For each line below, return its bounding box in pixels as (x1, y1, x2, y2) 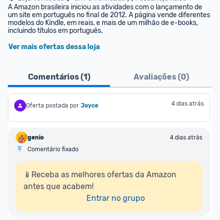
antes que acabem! (24, 182, 94, 191)
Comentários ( (27, 72, 83, 82)
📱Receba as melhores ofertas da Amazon (24, 170, 176, 179)
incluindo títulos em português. (8, 27, 103, 35)
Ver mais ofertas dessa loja (8, 43, 100, 51)
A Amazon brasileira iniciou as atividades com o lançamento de (8, 3, 202, 11)
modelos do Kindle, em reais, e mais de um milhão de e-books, (8, 19, 198, 27)
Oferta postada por (26, 102, 79, 109)
